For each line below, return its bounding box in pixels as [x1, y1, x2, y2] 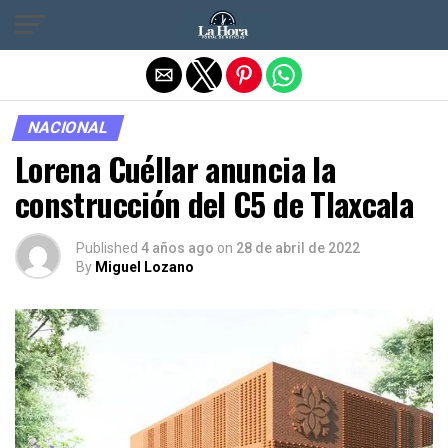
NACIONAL [25, 118, 111, 137]
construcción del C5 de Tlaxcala [15, 180, 414, 227]
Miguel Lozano [95, 259, 194, 275]
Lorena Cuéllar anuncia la [15, 145, 335, 192]
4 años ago [141, 240, 214, 256]
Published [76, 240, 138, 256]
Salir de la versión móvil [134, 13, 314, 33]
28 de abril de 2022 [236, 240, 360, 256]
